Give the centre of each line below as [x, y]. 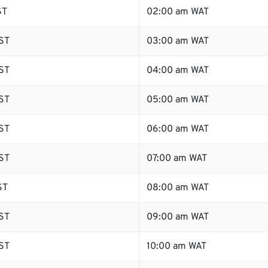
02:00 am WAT [178, 12]
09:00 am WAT [178, 217]
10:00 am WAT [176, 246]
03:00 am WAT [178, 41]
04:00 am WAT [178, 71]
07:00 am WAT [177, 159]
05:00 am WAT [178, 100]
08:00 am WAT [178, 188]
